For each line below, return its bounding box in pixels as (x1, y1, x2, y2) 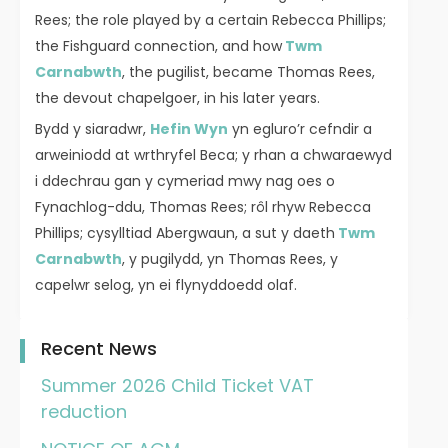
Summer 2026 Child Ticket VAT (41, 373, 314, 399)
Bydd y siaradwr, (35, 119, 150, 140)
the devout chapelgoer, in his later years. (35, 88, 320, 109)
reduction (41, 399, 127, 425)
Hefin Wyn (150, 119, 228, 140)
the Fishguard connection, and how (35, 36, 282, 57)
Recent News (41, 336, 157, 362)
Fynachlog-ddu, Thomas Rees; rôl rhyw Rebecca (35, 197, 371, 218)
